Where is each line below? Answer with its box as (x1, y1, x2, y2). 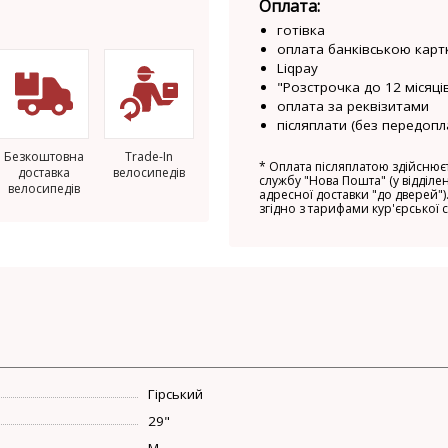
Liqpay (276, 58, 318, 77)
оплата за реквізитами (276, 96, 429, 115)
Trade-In (125, 148, 173, 165)
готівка (276, 20, 325, 39)
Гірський (148, 384, 204, 403)
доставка (18, 164, 70, 181)
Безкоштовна (4, 148, 84, 165)
